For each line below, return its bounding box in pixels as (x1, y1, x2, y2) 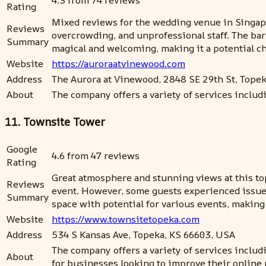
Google (7, 142, 37, 156)
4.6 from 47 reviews (52, 148, 140, 162)
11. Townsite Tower (5, 113, 105, 129)
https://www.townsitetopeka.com (52, 212, 199, 226)
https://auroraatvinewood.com (52, 57, 185, 71)
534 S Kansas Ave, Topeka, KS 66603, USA (52, 227, 235, 241)
